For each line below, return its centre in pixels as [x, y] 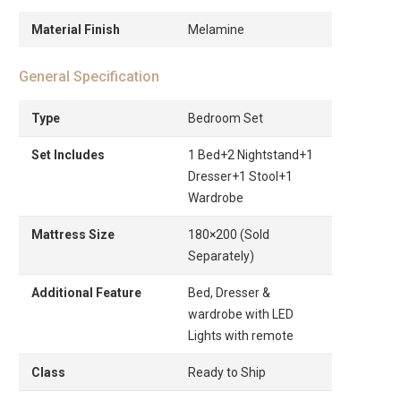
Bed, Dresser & [229, 292]
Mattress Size [73, 234]
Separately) [221, 256]
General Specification [89, 76]
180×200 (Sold [229, 234]
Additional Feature [86, 292]
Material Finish [76, 29]
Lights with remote [241, 335]
